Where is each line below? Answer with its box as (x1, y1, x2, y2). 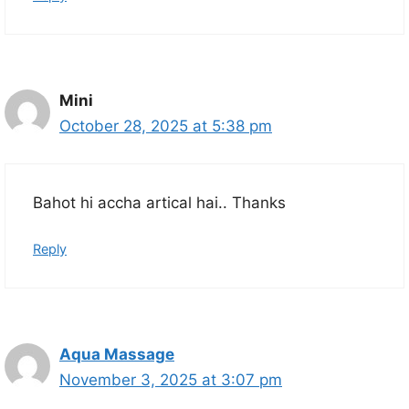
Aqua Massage (59, 345, 174, 364)
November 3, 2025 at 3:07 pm (59, 371, 282, 390)
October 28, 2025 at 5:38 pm (59, 117, 272, 136)
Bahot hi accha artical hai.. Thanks (33, 193, 286, 212)
